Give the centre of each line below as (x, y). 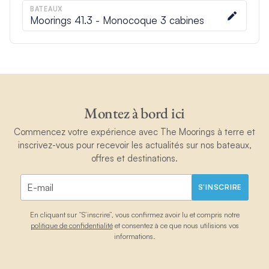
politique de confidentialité (71, 225)
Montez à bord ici (134, 113)
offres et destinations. (134, 158)
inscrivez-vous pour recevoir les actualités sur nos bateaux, (134, 145)
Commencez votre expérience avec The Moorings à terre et (134, 131)
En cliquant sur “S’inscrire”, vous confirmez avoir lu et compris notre (134, 214)
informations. (134, 236)
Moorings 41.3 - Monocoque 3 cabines (117, 20)
